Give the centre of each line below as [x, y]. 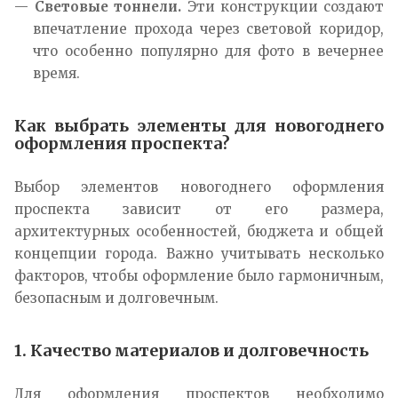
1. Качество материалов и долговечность [191, 350]
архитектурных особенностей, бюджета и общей [199, 231]
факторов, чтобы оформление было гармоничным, [199, 275]
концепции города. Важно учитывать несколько [199, 253]
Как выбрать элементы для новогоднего [199, 125]
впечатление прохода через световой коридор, [208, 28]
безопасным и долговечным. [116, 298]
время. [56, 73]
